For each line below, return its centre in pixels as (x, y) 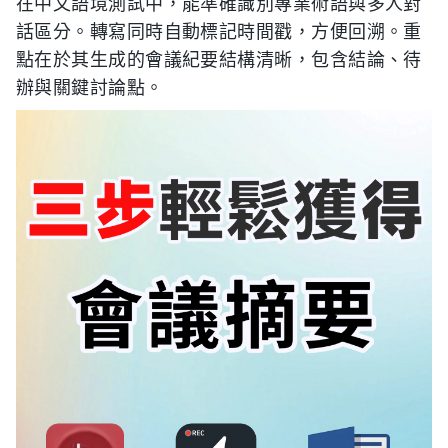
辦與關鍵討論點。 (90, 88)
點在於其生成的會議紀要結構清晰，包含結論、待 (219, 60)
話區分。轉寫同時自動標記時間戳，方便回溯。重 (219, 32)
